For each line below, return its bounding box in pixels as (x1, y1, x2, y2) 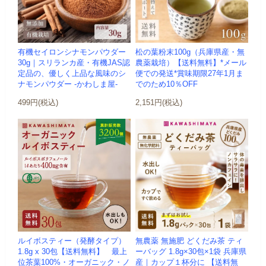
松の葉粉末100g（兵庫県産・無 (135, 48, 245, 57)
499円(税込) (18, 99, 59, 107)
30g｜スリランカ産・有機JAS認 (18, 59, 131, 68)
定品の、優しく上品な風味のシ (18, 69, 126, 78)
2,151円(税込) (135, 99, 183, 107)
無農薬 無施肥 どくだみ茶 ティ (135, 236, 243, 245)
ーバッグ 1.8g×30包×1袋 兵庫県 (135, 247, 247, 256)
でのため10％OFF (135, 80, 198, 89)
